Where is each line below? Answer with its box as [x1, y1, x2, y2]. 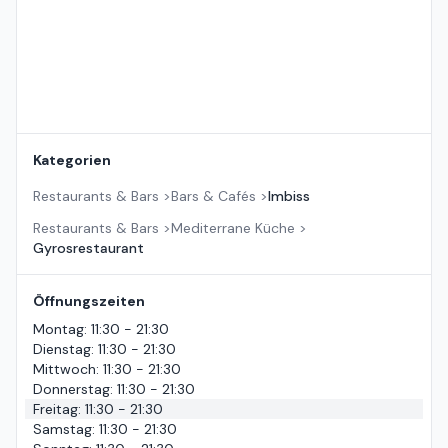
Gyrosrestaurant [33, 239, 144, 258]
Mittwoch [33, 360, 96, 379]
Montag [33, 320, 84, 339]
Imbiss [268, 187, 310, 206]
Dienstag [33, 340, 91, 359]
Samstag [33, 420, 92, 439]
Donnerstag [33, 380, 110, 399]
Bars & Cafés [171, 187, 256, 206]
